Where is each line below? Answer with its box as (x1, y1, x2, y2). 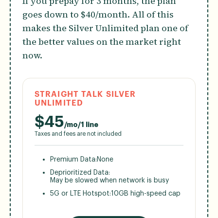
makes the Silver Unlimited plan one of (22, 21, 188, 34)
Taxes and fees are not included (35, 130, 122, 137)
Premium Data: (50, 156, 97, 163)
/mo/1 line (64, 121, 98, 128)
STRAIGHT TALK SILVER (35, 90, 136, 98)
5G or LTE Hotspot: (50, 190, 111, 197)
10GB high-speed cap (111, 190, 181, 197)
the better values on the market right (22, 35, 181, 48)
